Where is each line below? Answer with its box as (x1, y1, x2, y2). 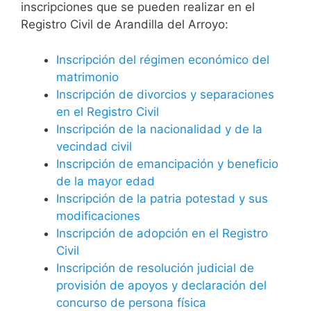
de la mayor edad (56, 174, 155, 188)
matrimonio (56, 69, 119, 84)
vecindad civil (56, 139, 132, 153)
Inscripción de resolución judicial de (56, 260, 254, 275)
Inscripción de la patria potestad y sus (56, 191, 268, 205)
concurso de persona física (56, 295, 206, 310)
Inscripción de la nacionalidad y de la (56, 121, 262, 136)
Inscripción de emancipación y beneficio (56, 156, 278, 171)
